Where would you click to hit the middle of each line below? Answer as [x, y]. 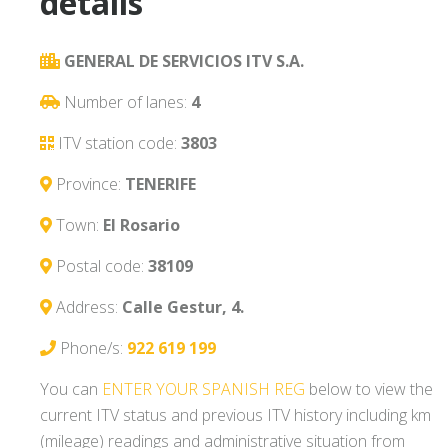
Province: [90, 184]
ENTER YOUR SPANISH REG [203, 389]
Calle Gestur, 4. [183, 307]
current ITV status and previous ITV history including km [235, 415]
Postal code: [102, 266]
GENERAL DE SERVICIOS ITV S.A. [184, 61]
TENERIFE [160, 184]
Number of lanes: [127, 102]
